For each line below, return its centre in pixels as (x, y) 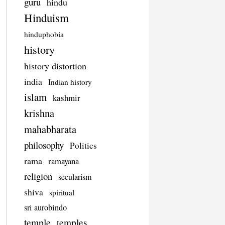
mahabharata (50, 129)
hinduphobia (44, 34)
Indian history (70, 82)
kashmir (66, 98)
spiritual (62, 193)
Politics (83, 146)
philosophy (44, 145)
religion (38, 176)
